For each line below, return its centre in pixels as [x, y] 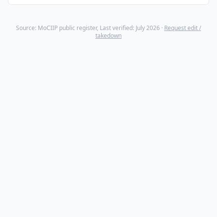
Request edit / [183, 28]
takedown [108, 36]
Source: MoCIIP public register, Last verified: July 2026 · [90, 28]
